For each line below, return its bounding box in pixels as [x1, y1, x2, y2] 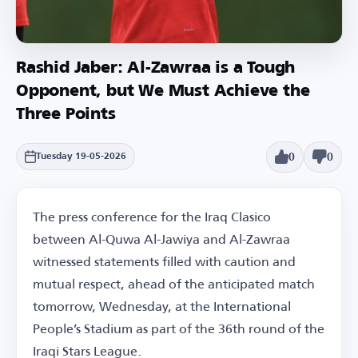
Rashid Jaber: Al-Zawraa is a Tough [16, 60, 296, 77]
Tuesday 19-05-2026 [36, 152, 126, 161]
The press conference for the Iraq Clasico [33, 203, 271, 229]
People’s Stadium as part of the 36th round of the [33, 315, 324, 340]
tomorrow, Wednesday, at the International [33, 292, 291, 318]
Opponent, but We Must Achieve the [16, 83, 310, 100]
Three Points [16, 106, 116, 123]
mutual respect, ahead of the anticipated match [33, 270, 315, 296]
